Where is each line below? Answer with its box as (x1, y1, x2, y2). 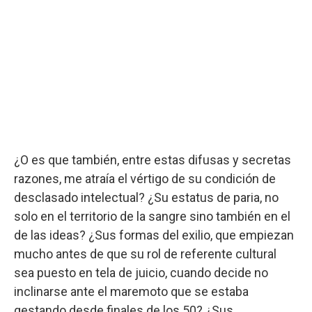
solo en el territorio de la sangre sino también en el (14, 208, 290, 224)
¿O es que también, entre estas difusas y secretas (14, 152, 291, 167)
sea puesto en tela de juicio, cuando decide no (14, 265, 268, 280)
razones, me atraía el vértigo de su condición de (14, 171, 276, 186)
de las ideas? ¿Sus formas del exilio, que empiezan (14, 227, 294, 242)
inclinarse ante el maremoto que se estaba (14, 283, 249, 299)
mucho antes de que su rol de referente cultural (14, 246, 276, 261)
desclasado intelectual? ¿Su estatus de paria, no (14, 189, 279, 205)
